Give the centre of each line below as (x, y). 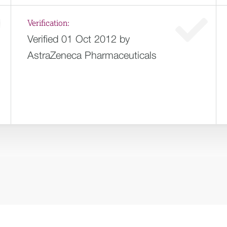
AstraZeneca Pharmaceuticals (92, 55)
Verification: (48, 23)
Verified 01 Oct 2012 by (78, 39)
